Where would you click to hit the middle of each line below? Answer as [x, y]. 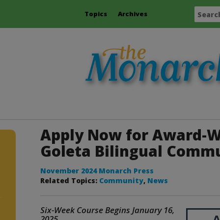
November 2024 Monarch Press [97, 170]
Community [122, 180]
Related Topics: [70, 180]
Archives [132, 14]
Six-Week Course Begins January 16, [108, 210]
